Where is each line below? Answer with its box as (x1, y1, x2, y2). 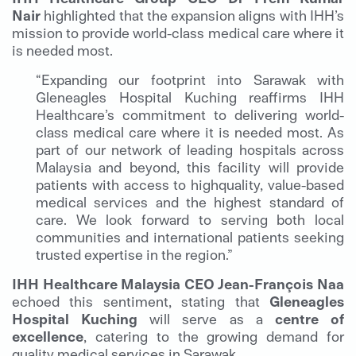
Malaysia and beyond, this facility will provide (36, 157, 344, 176)
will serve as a (137, 309, 275, 328)
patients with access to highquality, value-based (36, 175, 344, 194)
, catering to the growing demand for (83, 327, 344, 346)
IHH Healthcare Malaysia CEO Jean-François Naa (12, 274, 344, 293)
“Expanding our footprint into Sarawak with (36, 70, 344, 89)
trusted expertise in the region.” (36, 245, 233, 264)
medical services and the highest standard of (36, 192, 344, 211)
